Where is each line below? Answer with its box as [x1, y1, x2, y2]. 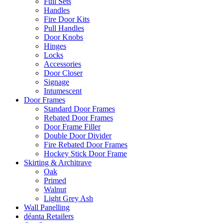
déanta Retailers [24, 212, 74, 221]
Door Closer [44, 69, 83, 77]
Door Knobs [44, 33, 83, 41]
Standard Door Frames [44, 105, 115, 113]
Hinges [44, 42, 66, 50]
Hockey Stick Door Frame [44, 149, 127, 158]
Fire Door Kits [44, 15, 90, 23]
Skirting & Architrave [24, 158, 92, 167]
